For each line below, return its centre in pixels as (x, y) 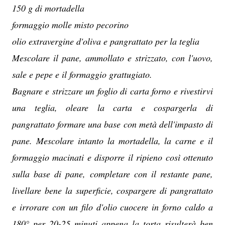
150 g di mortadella (48, 8)
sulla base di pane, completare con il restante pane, (113, 174)
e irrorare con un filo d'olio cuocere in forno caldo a (113, 207)
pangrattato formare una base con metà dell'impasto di (113, 124)
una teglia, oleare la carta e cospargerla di (113, 107)
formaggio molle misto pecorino (70, 25)
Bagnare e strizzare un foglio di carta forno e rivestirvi (113, 91)
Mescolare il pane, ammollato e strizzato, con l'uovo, (113, 58)
